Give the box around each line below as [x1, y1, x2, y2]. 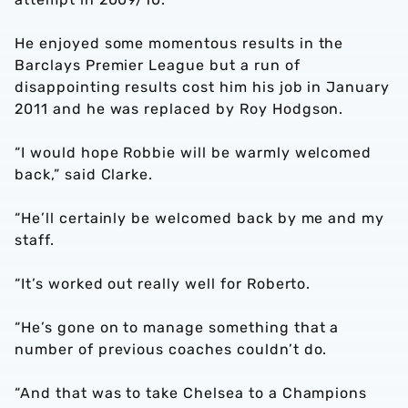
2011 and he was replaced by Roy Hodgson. [15, 100, 344, 117]
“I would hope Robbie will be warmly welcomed [15, 144, 372, 161]
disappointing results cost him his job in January [15, 78, 391, 96]
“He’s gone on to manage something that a [15, 319, 340, 336]
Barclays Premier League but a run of [15, 56, 301, 74]
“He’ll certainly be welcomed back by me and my [15, 209, 385, 227]
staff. [15, 231, 55, 249]
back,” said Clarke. [15, 166, 154, 183]
